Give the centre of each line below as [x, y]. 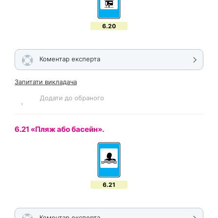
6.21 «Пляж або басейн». [60, 129]
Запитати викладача [46, 82]
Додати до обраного [72, 98]
